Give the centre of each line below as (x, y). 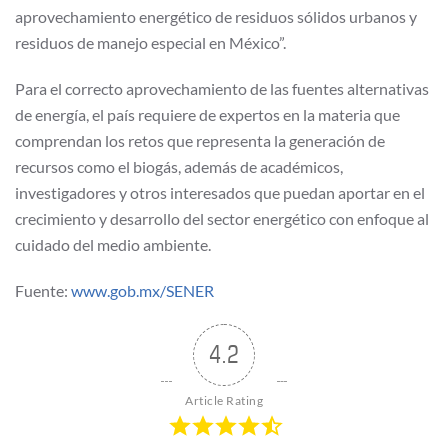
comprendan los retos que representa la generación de (200, 140)
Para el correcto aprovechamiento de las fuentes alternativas (222, 88)
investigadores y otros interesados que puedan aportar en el (220, 192)
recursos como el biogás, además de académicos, (179, 166)
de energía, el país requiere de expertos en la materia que (207, 114)
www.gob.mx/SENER (142, 290)
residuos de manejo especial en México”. (150, 42)
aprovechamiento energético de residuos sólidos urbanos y (216, 16)
